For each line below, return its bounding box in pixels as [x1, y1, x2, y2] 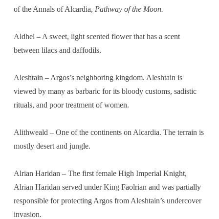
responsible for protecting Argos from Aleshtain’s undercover [14, 196, 201, 205]
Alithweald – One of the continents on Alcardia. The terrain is [14, 128, 204, 136]
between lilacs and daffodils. [14, 45, 101, 54]
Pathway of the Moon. [95, 4, 163, 13]
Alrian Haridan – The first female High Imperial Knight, [14, 169, 187, 177]
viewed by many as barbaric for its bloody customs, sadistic [14, 87, 197, 95]
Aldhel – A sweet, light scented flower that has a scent [14, 32, 180, 41]
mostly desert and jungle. [14, 141, 90, 150]
